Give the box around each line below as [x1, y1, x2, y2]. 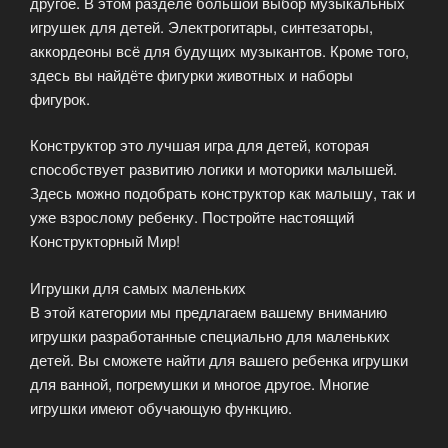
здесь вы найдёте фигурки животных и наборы [30, 63, 353, 85]
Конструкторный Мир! [30, 230, 180, 252]
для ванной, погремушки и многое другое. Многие [30, 372, 369, 394]
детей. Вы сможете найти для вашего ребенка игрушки [30, 348, 408, 370]
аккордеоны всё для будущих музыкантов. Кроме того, [30, 39, 409, 61]
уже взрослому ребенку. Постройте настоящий [30, 206, 354, 228]
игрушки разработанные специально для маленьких [30, 324, 390, 346]
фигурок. [30, 87, 94, 109]
